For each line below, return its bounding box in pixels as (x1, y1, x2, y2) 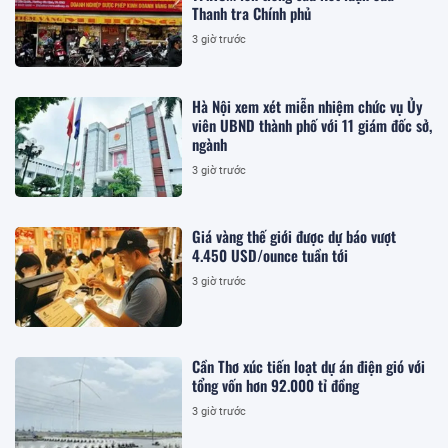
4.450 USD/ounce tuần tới (192, 243, 349, 266)
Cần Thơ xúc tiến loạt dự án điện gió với (192, 355, 426, 378)
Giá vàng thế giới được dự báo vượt (192, 224, 397, 247)
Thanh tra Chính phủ (192, 2, 312, 25)
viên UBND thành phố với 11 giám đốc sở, (192, 113, 433, 136)
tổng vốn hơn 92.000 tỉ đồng (192, 374, 360, 397)
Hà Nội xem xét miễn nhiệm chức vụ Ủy (192, 94, 424, 117)
